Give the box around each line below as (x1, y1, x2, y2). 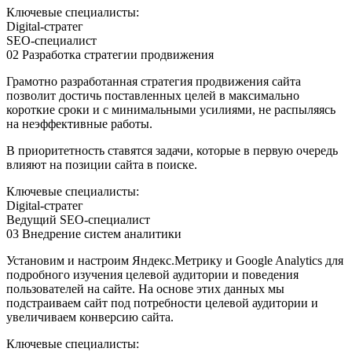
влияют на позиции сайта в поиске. (6, 157, 197, 171)
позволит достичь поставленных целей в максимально (6, 88, 299, 102)
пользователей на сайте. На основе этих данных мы (6, 281, 284, 295)
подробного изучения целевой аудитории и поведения (6, 267, 299, 281)
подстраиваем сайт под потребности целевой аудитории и (6, 295, 318, 310)
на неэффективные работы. (6, 116, 152, 130)
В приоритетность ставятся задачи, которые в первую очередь (6, 143, 338, 157)
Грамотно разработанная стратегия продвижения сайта (6, 74, 301, 88)
